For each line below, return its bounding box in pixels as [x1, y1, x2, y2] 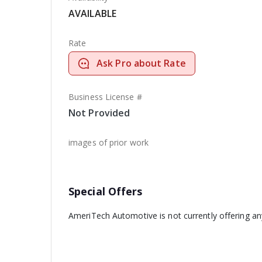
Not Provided [68, 106, 130, 119]
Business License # [68, 91, 142, 102]
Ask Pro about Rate [96, 57, 186, 70]
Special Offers [68, 184, 143, 198]
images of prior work [68, 137, 149, 148]
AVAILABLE [68, 7, 116, 20]
